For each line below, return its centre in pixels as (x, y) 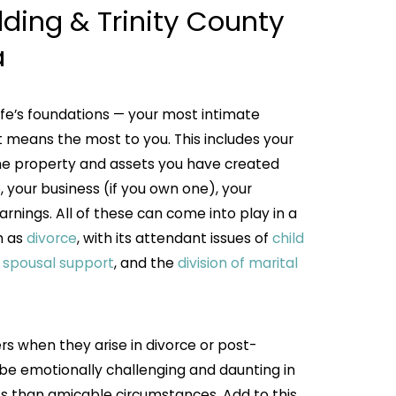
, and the (146, 263)
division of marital (238, 263)
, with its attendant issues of (175, 238)
